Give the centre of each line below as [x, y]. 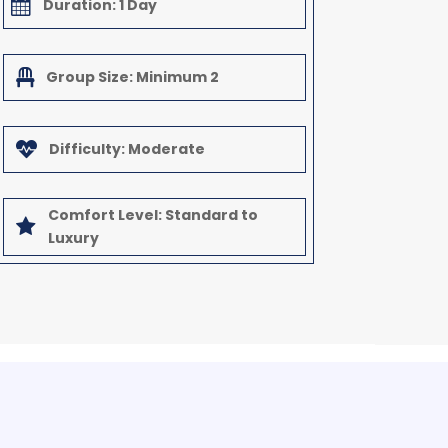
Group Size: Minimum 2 [132, 76]
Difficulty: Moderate [126, 148]
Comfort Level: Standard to [152, 214]
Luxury [73, 237]
